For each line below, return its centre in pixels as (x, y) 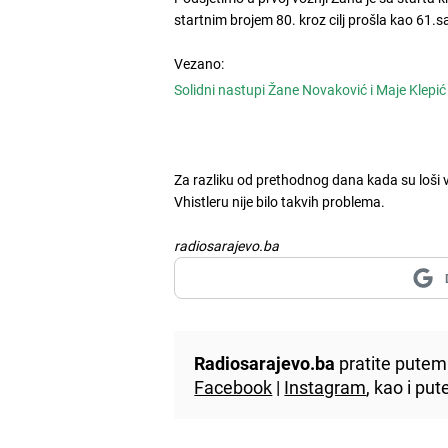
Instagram (325, 386)
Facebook (233, 386)
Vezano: (199, 63)
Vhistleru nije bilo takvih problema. (280, 201)
